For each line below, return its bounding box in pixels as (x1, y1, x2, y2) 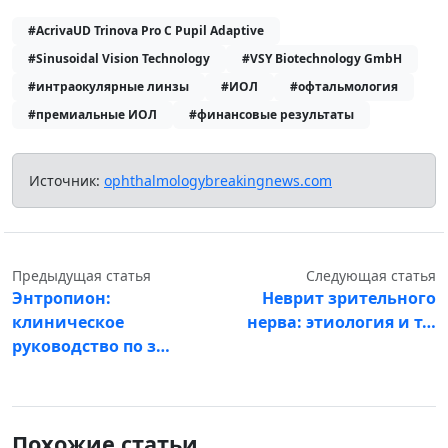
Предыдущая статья (12, 265, 151, 285)
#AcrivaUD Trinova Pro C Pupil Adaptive (28, 21, 264, 39)
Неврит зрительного (262, 286, 436, 309)
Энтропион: (12, 286, 111, 309)
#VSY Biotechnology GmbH (242, 49, 402, 67)
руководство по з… (12, 334, 170, 357)
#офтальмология (290, 77, 398, 95)
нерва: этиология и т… (247, 310, 436, 333)
